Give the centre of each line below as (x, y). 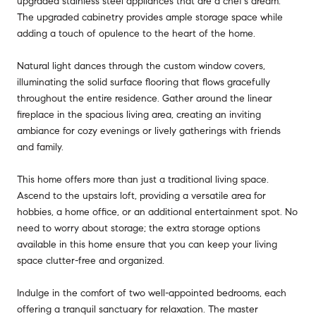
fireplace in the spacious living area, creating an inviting (139, 114)
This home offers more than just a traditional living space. (143, 179)
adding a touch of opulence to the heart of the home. (136, 33)
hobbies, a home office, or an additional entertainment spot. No (157, 212)
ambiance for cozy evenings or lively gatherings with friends (149, 130)
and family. (40, 147)
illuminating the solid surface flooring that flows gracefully (144, 82)
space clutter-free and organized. (91, 260)
